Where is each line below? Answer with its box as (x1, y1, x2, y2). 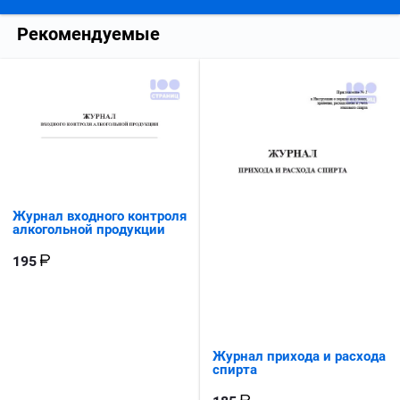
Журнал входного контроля (12, 207, 187, 224)
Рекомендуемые (17, 23, 160, 45)
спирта (212, 361, 257, 378)
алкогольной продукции (12, 221, 165, 237)
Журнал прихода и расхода (212, 347, 386, 364)
